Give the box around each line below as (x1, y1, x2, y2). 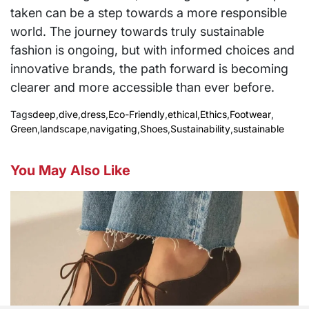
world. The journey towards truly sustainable (10, 23, 264, 39)
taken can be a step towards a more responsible (10, 5, 287, 20)
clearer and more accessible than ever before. (10, 79, 275, 94)
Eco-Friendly (108, 108, 165, 120)
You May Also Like (10, 161, 130, 179)
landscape (40, 122, 87, 134)
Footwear (230, 108, 271, 120)
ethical (168, 108, 197, 120)
